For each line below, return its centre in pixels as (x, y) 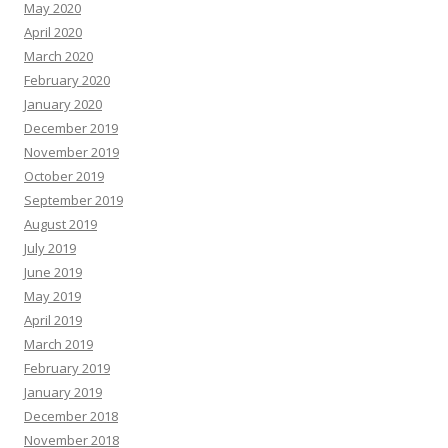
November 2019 (71, 152)
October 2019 (64, 176)
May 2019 (52, 296)
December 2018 (71, 416)
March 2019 (58, 344)
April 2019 (53, 320)
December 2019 (71, 128)
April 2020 (53, 32)
